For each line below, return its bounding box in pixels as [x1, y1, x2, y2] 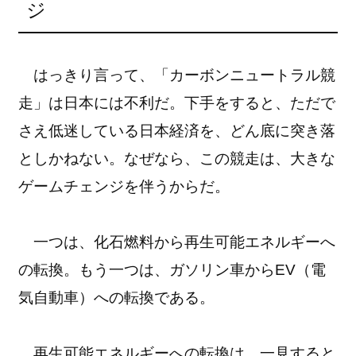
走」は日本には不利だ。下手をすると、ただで [18, 94, 336, 111]
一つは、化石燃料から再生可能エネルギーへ [18, 233, 336, 250]
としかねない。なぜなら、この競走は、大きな [18, 149, 336, 167]
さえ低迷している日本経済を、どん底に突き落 [18, 122, 336, 139]
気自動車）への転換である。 [18, 288, 215, 306]
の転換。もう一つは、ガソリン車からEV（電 [18, 261, 327, 278]
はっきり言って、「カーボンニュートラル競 [18, 66, 336, 83]
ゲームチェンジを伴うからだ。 [18, 177, 230, 195]
